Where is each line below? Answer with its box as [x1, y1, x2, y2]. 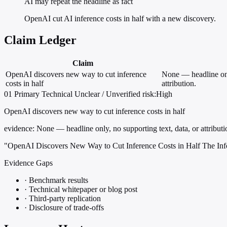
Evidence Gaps [4, 159, 53, 168]
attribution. [162, 79, 196, 88]
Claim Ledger [4, 33, 77, 47]
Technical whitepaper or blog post [27, 185, 137, 194]
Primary [14, 90, 40, 99]
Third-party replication [27, 194, 101, 203]
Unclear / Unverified [74, 90, 140, 99]
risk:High [142, 90, 172, 99]
